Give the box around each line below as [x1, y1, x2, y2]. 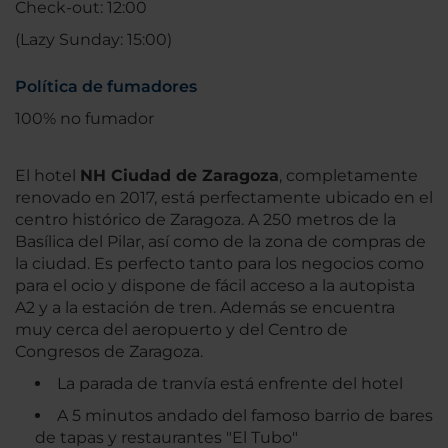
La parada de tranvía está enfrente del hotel [57, 374, 403, 394]
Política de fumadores [15, 77, 197, 97]
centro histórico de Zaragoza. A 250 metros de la [15, 210, 396, 230]
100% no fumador [15, 109, 154, 129]
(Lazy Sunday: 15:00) [15, 30, 172, 50]
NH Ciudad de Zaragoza [80, 166, 279, 186]
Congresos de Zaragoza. [15, 342, 203, 362]
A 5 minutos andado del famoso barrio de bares [57, 406, 433, 426]
